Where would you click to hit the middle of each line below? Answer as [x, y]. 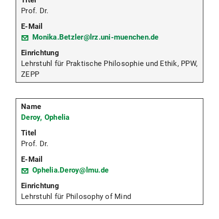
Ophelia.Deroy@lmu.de [70, 170]
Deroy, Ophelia [45, 118]
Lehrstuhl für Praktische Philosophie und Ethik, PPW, [109, 64]
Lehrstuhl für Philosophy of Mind [76, 197]
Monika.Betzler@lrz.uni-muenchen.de [96, 37]
